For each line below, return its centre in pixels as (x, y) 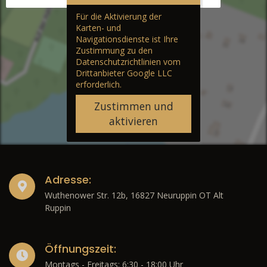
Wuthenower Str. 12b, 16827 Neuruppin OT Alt (134, 195)
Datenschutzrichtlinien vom (128, 62)
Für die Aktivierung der (119, 17)
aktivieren (133, 122)
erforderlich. (99, 85)
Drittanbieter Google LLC (124, 73)
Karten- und (98, 28)
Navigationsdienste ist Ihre (127, 39)
